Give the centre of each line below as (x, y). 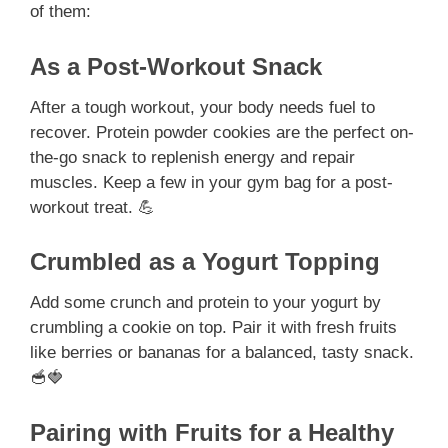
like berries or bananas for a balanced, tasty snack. (222, 353)
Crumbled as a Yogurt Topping (205, 262)
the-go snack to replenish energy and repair (192, 157)
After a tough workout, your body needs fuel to (202, 107)
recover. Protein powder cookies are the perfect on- (222, 132)
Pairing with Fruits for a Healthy (212, 432)
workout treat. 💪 (92, 207)
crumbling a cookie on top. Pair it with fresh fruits (213, 328)
